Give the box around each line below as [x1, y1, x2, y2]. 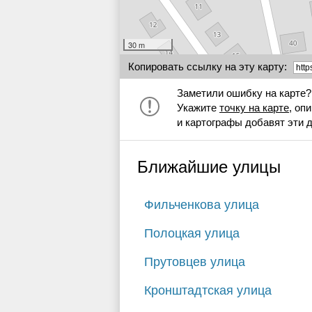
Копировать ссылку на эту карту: [128, 60, 290, 72]
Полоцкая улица [144, 226, 240, 240]
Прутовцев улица [144, 254, 245, 269]
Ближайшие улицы [137, 157, 281, 176]
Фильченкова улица [144, 197, 259, 212]
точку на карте [219, 101, 289, 114]
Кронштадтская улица [144, 283, 272, 297]
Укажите [177, 101, 219, 114]
